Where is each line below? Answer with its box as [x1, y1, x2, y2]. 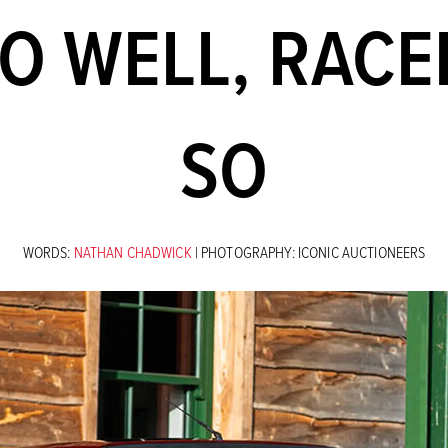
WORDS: [22, 241, 71, 263]
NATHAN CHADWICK [73, 241, 195, 263]
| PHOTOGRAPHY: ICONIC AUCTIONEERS [194, 241, 426, 263]
